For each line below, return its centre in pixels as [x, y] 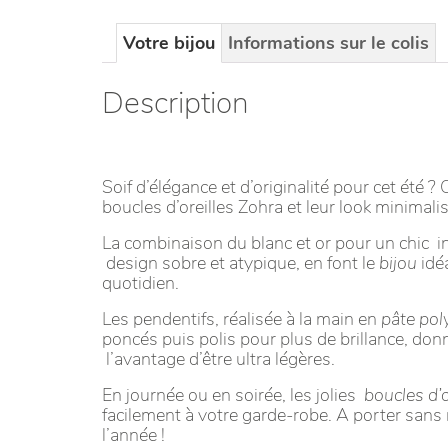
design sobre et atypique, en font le [240, 263]
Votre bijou [169, 42]
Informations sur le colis [328, 42]
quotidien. [140, 283]
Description [175, 103]
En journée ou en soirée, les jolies [233, 395]
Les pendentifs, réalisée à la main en [241, 319]
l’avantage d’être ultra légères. [218, 359]
